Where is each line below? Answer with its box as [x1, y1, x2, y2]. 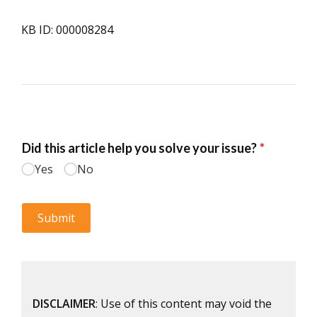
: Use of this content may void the [96, 296, 272, 311]
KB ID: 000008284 [21, 22, 113, 38]
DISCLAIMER [33, 296, 96, 311]
